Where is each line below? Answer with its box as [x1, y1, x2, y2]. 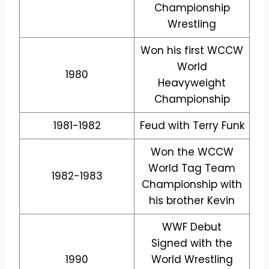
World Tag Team [148, 160, 235, 175]
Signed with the [151, 235, 232, 250]
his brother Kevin [149, 193, 235, 208]
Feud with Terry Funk [139, 118, 244, 133]
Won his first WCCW [141, 43, 243, 58]
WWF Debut [162, 219, 222, 234]
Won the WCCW [150, 144, 234, 159]
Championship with [142, 177, 242, 192]
